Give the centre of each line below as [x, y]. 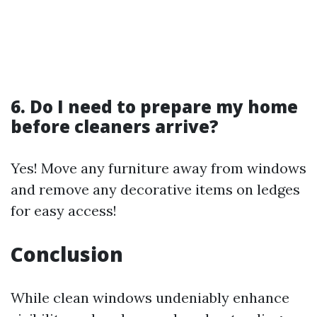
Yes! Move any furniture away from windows [158, 168]
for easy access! [64, 211]
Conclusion [67, 254]
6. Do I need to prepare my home [154, 106]
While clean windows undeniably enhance [150, 298]
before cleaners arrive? [115, 126]
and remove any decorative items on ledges [155, 189]
